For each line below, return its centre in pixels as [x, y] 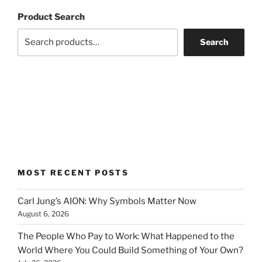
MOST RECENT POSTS [73, 172]
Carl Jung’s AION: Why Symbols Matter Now [107, 201]
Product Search [51, 17]
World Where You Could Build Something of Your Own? [130, 250]
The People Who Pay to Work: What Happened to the [126, 236]
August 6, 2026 [43, 213]
